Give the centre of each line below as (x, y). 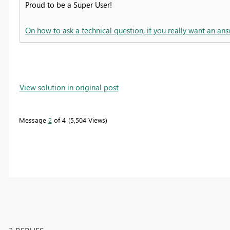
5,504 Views (88, 120)
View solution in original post (69, 87)
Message (33, 120)
